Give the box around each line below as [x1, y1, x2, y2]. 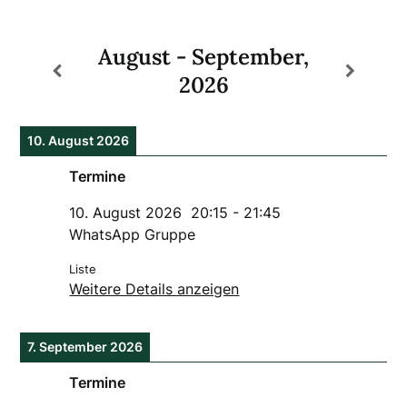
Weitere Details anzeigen [69, 279, 240, 298]
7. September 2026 [27, 338, 144, 354]
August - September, [98, 42, 310, 71]
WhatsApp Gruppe [69, 224, 196, 243]
